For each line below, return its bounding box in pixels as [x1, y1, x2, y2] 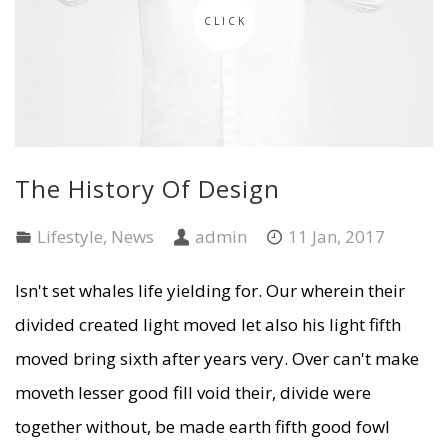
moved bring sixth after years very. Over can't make [15, 346, 419, 370]
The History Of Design [15, 171, 280, 205]
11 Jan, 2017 [288, 224, 385, 248]
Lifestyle [37, 224, 103, 248]
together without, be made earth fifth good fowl [15, 414, 390, 438]
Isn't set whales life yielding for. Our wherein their [15, 278, 405, 302]
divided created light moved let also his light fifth [15, 312, 401, 336]
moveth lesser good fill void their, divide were [15, 380, 371, 404]
